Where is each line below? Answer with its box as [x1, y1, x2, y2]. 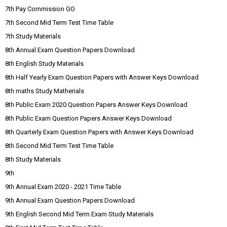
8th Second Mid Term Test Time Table [5, 142, 113, 150]
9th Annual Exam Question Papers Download [5, 197, 135, 205]
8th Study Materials [5, 156, 61, 164]
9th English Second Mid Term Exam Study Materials [5, 210, 154, 218]
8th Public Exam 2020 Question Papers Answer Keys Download [5, 101, 187, 109]
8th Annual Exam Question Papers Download [5, 46, 135, 54]
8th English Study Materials [5, 60, 84, 68]
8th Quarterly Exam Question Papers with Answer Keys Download [5, 128, 194, 136]
